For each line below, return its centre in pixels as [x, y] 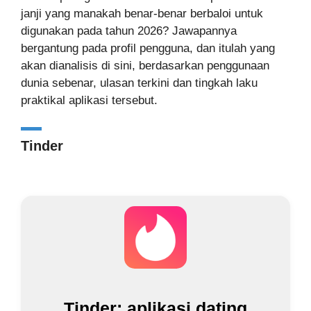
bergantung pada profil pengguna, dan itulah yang [148, 48]
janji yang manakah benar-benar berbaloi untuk [142, 14]
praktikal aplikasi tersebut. [89, 100]
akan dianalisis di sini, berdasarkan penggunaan [145, 66]
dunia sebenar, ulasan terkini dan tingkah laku [139, 83]
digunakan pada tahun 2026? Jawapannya [129, 31]
